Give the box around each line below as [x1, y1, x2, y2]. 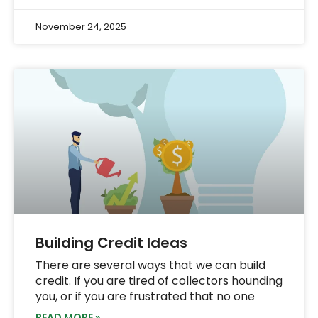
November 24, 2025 [35, 19, 126, 33]
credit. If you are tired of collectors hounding [35, 272, 283, 289]
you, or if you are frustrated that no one [35, 287, 255, 305]
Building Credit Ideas [35, 232, 187, 253]
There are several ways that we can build [35, 256, 265, 273]
